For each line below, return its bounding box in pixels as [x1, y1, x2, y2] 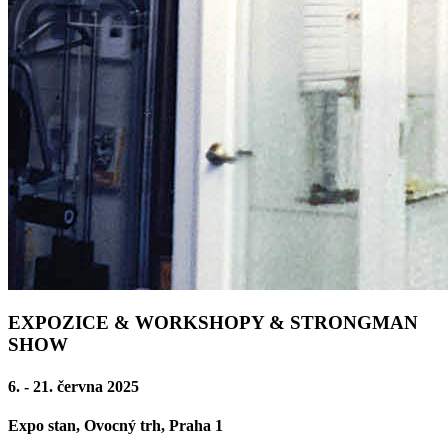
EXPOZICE [8, 312, 109, 334]
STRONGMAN [285, 312, 418, 334]
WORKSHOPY [135, 312, 264, 334]
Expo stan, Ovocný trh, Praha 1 [8, 417, 223, 434]
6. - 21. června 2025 [8, 377, 139, 395]
